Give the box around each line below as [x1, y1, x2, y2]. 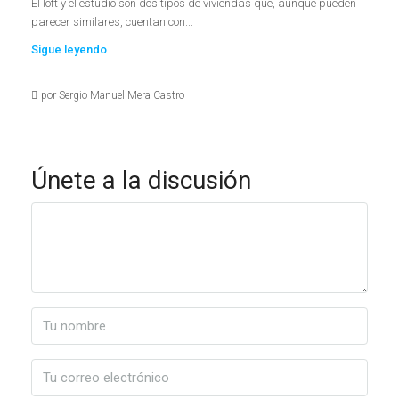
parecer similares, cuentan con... [31, 14, 193, 28]
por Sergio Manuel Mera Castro [41, 88, 184, 102]
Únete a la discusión [31, 165, 251, 195]
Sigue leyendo [31, 42, 107, 56]
